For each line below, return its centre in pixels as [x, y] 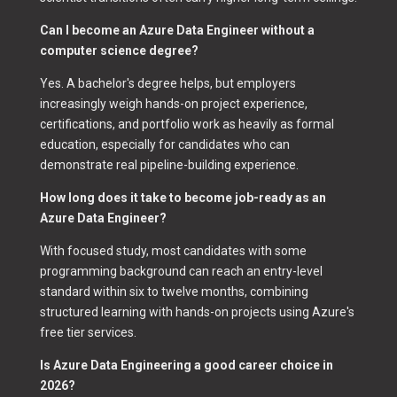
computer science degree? [119, 51]
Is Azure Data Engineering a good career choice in [186, 366]
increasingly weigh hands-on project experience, [173, 104]
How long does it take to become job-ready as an [183, 198]
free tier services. [88, 333]
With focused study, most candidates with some [173, 251]
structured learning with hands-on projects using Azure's [197, 312]
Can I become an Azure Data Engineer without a [177, 31]
